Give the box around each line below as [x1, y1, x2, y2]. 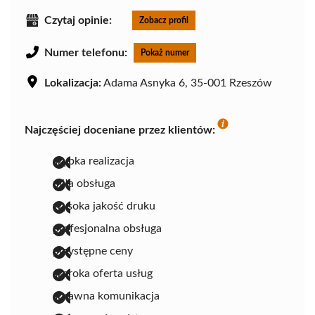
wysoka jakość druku [53, 200, 155, 212]
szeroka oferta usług [53, 268, 153, 280]
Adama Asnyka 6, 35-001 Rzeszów [101, 77, 272, 89]
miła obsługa [53, 178, 115, 190]
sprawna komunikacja [53, 290, 160, 302]
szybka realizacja [53, 155, 134, 167]
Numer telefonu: [44, 47, 127, 59]
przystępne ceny [53, 245, 133, 257]
